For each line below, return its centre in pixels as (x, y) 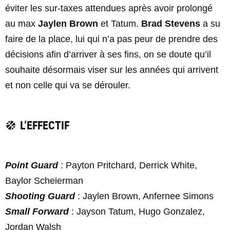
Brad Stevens (171, 24)
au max (22, 24)
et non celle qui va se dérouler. (68, 85)
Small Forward (37, 212)
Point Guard (32, 165)
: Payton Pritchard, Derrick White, (128, 165)
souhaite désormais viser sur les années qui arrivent (112, 70)
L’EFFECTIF (44, 125)
